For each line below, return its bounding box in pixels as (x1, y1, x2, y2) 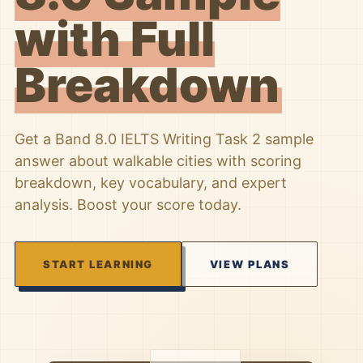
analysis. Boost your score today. (15, 196, 241, 213)
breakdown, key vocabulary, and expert (15, 174, 287, 191)
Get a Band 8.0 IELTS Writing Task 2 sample (15, 130, 314, 147)
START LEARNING (43, 258, 153, 271)
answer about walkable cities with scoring (15, 152, 301, 169)
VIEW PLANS (209, 258, 290, 271)
